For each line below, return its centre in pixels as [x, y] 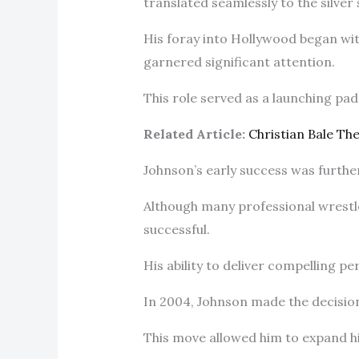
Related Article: [194, 133]
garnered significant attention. [240, 61]
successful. [178, 229]
